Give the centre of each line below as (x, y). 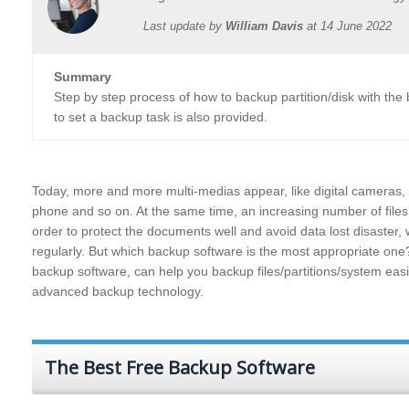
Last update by (184, 26)
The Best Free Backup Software (180, 368)
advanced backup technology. (118, 291)
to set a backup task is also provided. (161, 117)
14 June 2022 (356, 26)
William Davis (264, 26)
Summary (83, 77)
